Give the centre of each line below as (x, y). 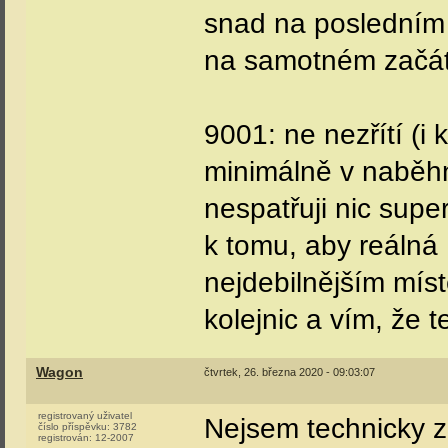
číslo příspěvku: (75, 426)
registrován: (66, 437)
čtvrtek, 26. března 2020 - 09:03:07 (289, 372)
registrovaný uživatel (85, 415)
